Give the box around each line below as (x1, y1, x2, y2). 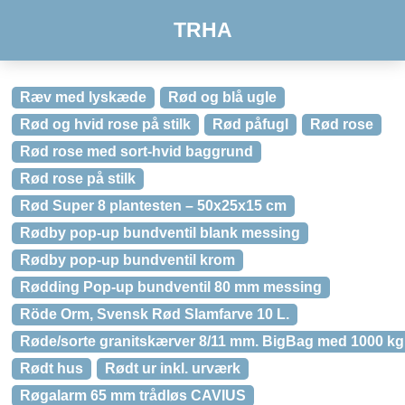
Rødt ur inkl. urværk (105, 361, 240, 376)
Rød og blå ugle (168, 89, 277, 105)
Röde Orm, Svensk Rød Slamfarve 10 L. (20, 306, 289, 322)
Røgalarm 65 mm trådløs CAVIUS (20, 388, 246, 403)
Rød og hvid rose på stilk (20, 117, 191, 132)
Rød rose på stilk (20, 171, 136, 186)
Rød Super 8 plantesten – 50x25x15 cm (20, 198, 287, 213)
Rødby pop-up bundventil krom (20, 252, 235, 268)
